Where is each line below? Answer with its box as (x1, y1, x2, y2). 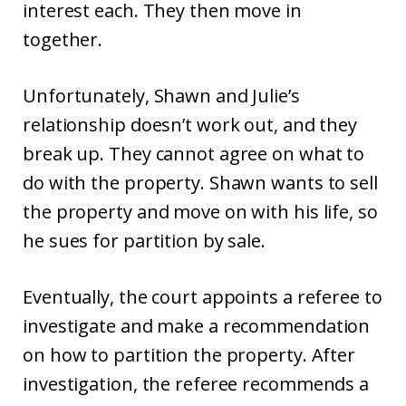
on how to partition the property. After (23, 343, 356, 367)
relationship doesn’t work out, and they (23, 112, 358, 137)
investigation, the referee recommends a (23, 372, 370, 396)
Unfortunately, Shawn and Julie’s (23, 83, 300, 108)
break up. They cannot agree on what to (23, 141, 365, 166)
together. (23, 27, 103, 52)
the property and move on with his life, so (23, 199, 378, 224)
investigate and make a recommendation (23, 314, 371, 338)
